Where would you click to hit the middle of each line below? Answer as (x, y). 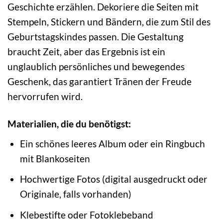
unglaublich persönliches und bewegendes (96, 67)
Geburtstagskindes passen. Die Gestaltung (96, 37)
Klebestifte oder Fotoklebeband (86, 215)
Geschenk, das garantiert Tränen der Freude (100, 82)
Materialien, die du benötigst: (69, 124)
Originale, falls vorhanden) (75, 194)
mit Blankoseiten (55, 158)
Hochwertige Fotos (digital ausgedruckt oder (113, 179)
